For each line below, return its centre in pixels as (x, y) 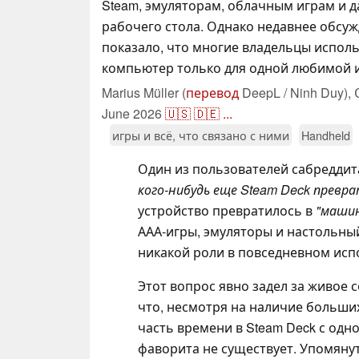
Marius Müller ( (144, 92)
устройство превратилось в (227, 210)
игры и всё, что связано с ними (201, 135)
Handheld (326, 135)
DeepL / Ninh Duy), (296, 92)
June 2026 (132, 113)
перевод (212, 92)
